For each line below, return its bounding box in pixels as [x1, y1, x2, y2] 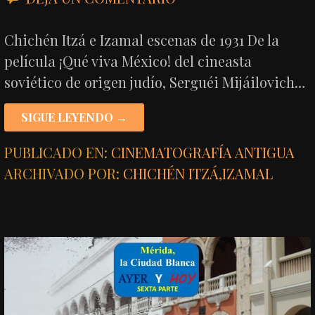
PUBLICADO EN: [4, 143, 112, 162]
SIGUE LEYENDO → [21, 110, 128, 125]
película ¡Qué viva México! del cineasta [4, 51, 252, 71]
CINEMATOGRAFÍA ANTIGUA [111, 143, 295, 162]
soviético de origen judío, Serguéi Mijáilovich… [4, 72, 306, 92]
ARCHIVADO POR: [4, 164, 124, 184]
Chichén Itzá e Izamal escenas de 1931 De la [4, 30, 280, 50]
